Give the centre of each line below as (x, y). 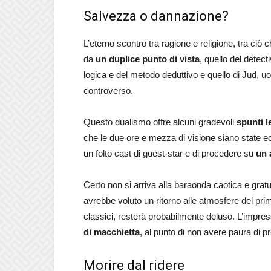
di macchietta (112, 232)
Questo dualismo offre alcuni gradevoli (160, 122)
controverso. (108, 90)
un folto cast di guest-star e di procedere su (170, 153)
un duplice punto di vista (148, 59)
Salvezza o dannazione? (156, 16)
